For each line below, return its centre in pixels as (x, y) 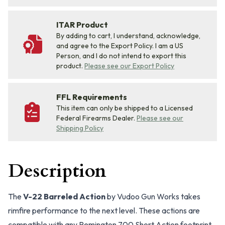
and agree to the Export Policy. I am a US (120, 46)
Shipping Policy (80, 128)
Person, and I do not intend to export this (121, 56)
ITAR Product (82, 25)
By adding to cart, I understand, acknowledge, (128, 36)
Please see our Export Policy (129, 66)
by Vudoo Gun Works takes (153, 196)
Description (57, 171)
